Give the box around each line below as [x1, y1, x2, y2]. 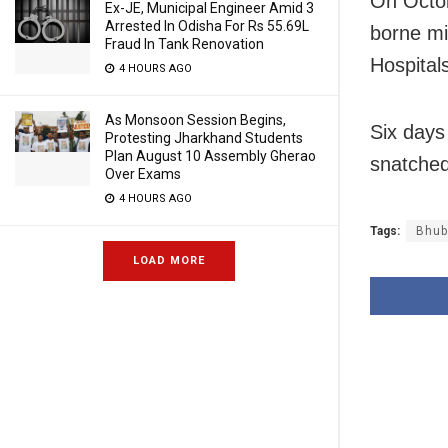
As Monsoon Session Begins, [105, 112, 286, 128]
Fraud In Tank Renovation [105, 36, 264, 52]
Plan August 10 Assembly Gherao [105, 148, 316, 164]
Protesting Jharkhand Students [105, 130, 303, 146]
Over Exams [105, 166, 181, 182]
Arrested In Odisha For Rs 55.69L [105, 18, 309, 34]
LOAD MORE [133, 254, 205, 267]
